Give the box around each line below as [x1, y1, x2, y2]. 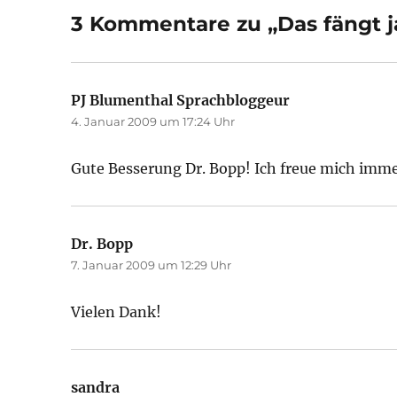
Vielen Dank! [71, 303, 162, 321]
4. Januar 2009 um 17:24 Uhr [71, 114, 236, 128]
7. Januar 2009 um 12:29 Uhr [71, 258, 232, 272]
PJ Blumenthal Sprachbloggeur [71, 91, 291, 109]
